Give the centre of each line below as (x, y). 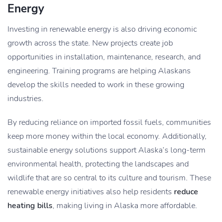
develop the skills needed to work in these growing (96, 85)
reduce (186, 192)
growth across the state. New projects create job (90, 43)
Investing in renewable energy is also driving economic (102, 29)
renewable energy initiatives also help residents (91, 192)
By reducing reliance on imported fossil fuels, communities (109, 123)
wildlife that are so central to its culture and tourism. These (109, 178)
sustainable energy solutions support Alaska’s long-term (107, 150)
